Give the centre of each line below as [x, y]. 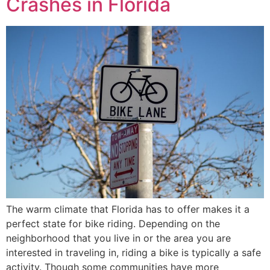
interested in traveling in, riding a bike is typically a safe [133, 252]
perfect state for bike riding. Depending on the [113, 223]
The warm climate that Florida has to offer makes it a [128, 209]
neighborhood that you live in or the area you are [118, 238]
